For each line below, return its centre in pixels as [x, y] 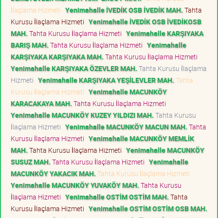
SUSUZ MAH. [31, 162]
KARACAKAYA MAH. [41, 103]
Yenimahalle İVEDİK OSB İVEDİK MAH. [124, 10]
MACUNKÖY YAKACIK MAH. [53, 173]
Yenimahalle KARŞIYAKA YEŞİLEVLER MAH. [106, 80]
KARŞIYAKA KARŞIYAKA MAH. [57, 56]
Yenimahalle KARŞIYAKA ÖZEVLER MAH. [74, 68]
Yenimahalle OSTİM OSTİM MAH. [117, 197]
